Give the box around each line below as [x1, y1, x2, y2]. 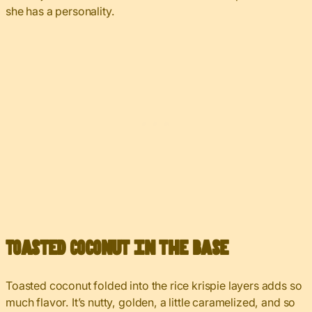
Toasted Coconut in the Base [6, 240, 228, 258]
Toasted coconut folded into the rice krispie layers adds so [6, 279, 302, 293]
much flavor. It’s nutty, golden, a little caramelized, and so [6, 295, 296, 310]
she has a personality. [6, 4, 115, 19]
